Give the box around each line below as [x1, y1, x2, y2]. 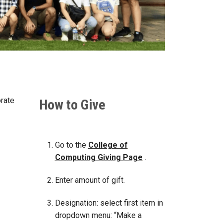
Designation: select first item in [55, 198, 163, 208]
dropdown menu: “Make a [55, 210, 142, 220]
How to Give [39, 97, 106, 113]
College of [88, 140, 128, 150]
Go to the [55, 140, 88, 150]
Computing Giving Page [55, 153, 143, 163]
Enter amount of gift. [55, 175, 125, 185]
